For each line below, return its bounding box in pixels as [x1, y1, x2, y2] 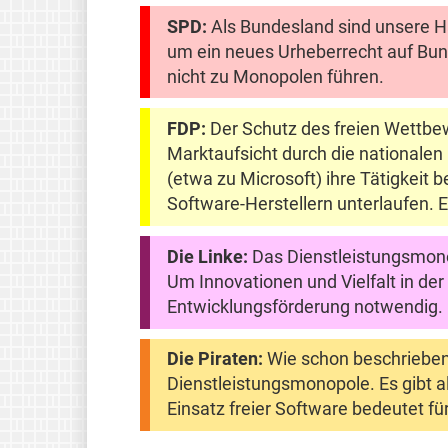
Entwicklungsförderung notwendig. [167, 296, 444, 317]
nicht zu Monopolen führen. [167, 66, 385, 87]
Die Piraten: [167, 349, 264, 370]
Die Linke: [167, 246, 249, 267]
